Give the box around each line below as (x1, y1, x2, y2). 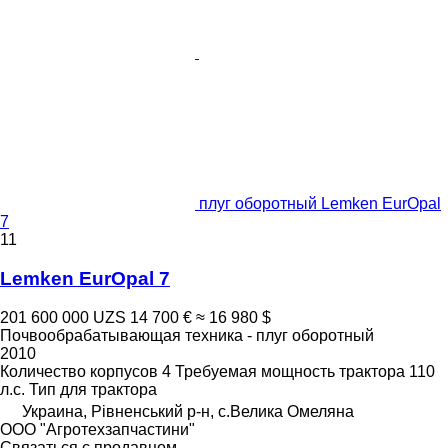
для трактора (60, 380, 157, 398)
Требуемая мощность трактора (175, 362, 405, 380)
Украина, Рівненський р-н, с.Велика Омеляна (22, 402, 354, 420)
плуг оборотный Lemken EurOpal (199, 195, 441, 213)
